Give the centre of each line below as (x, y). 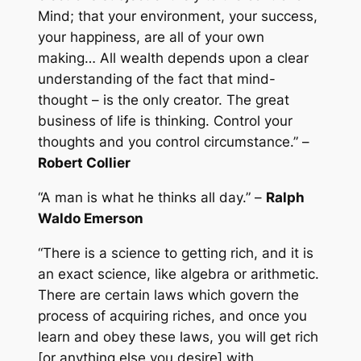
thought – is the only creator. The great (163, 100)
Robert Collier (84, 163)
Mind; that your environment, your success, (177, 17)
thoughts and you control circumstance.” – (173, 142)
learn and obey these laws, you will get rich (178, 336)
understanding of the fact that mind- (156, 79)
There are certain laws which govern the (168, 295)
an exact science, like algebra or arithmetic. (178, 274)
